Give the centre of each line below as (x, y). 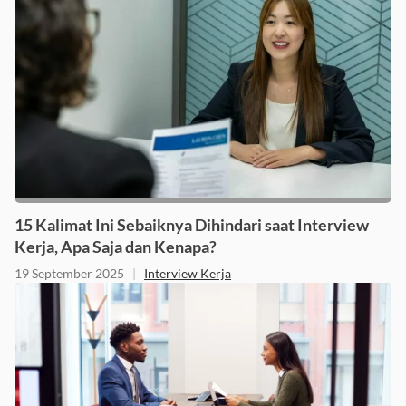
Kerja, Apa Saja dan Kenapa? (116, 246)
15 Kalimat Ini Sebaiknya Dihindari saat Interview (192, 225)
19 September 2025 (69, 273)
